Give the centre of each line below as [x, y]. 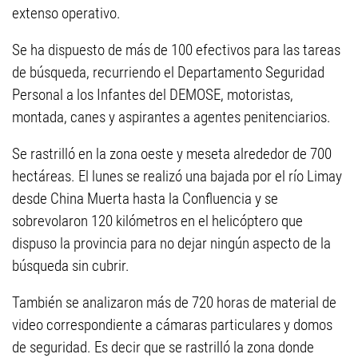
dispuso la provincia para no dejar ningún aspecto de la [171, 243]
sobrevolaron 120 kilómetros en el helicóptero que [157, 221]
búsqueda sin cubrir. [71, 265]
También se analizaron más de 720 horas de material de [174, 302]
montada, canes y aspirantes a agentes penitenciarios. [171, 117]
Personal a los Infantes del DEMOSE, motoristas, [153, 94]
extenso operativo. [66, 13]
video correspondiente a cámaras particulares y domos [172, 324]
